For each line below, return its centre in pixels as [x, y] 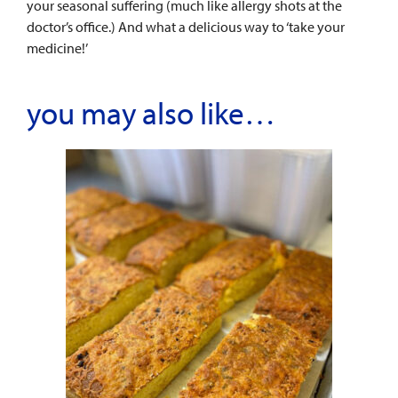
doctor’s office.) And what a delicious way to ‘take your [186, 27]
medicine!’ [57, 48]
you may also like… [151, 113]
